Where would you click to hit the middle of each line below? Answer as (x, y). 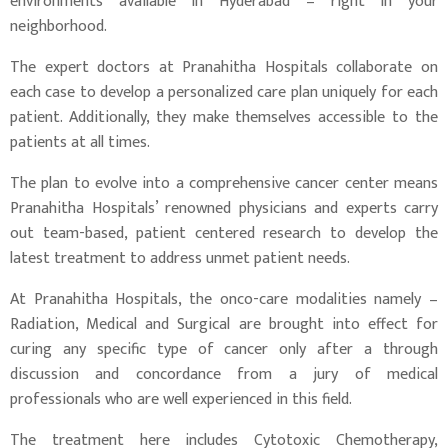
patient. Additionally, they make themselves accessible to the (224, 118)
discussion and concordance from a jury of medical (224, 375)
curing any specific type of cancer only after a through (224, 350)
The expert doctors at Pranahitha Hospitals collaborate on (224, 68)
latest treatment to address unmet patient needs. (180, 259)
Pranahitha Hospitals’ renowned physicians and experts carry (224, 209)
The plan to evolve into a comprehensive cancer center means (224, 184)
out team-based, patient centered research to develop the (224, 234)
